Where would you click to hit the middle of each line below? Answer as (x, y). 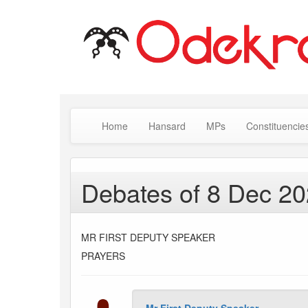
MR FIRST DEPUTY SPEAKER (148, 238)
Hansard (167, 126)
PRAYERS (103, 256)
